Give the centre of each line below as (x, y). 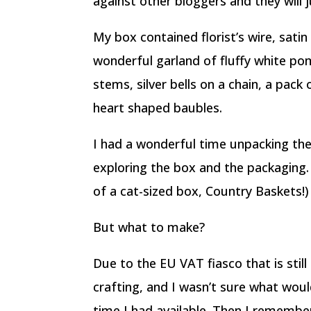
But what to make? (149, 227)
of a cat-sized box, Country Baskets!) (201, 191)
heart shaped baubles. (158, 108)
